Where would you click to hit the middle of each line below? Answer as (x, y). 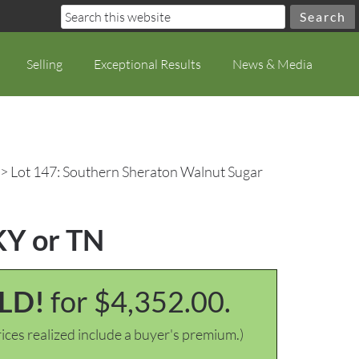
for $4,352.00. (140, 301)
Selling (44, 64)
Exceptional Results (147, 64)
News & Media (272, 64)
